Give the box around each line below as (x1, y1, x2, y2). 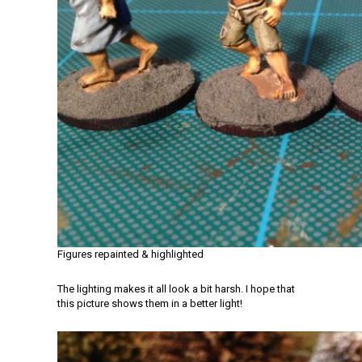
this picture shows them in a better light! (57, 297, 242, 309)
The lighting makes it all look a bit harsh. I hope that (57, 283, 295, 295)
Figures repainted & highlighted (57, 248, 204, 260)
